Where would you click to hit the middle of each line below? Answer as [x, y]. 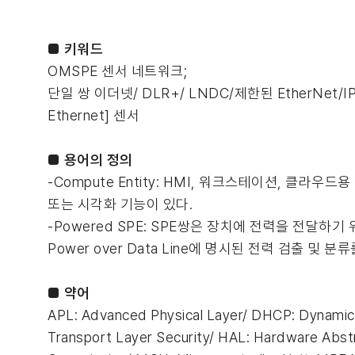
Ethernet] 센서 [94, 115]
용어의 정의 [98, 160]
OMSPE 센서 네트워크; [117, 71]
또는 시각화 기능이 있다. [120, 204]
